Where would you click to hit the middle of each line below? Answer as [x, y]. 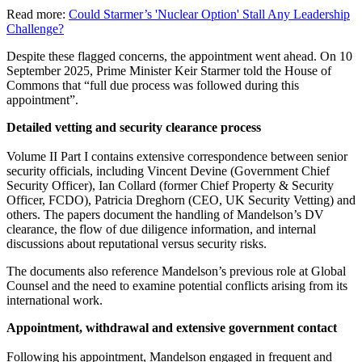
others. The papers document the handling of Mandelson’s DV [165, 214]
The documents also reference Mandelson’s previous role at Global [176, 271]
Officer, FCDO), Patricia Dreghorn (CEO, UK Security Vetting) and [181, 200]
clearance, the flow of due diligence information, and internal [161, 229]
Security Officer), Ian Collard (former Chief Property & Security [170, 185]
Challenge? [35, 28]
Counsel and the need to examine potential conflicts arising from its [177, 285]
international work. [55, 300]
